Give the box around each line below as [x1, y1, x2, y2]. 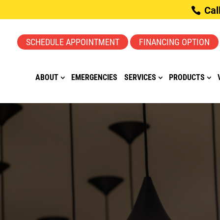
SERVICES [124, 73, 157, 82]
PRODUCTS [169, 73, 205, 82]
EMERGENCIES [71, 73, 118, 82]
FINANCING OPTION [139, 37, 210, 47]
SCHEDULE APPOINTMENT [26, 37, 120, 47]
